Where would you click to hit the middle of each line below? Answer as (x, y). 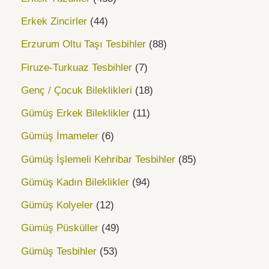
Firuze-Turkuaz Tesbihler (77, 67)
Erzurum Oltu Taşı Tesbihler (83, 44)
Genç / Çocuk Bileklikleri (77, 90)
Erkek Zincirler (54, 22)
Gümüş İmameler (60, 136)
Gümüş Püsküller (60, 228)
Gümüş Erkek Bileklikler (75, 113)
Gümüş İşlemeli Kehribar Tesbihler (98, 159)
